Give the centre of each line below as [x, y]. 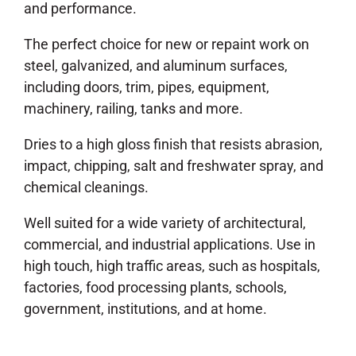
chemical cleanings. [86, 187]
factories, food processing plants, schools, [155, 287]
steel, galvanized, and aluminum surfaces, [156, 66]
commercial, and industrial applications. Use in [170, 244]
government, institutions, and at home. [145, 309]
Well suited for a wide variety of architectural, [165, 223]
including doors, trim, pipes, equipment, [147, 87]
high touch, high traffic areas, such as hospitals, [172, 266]
